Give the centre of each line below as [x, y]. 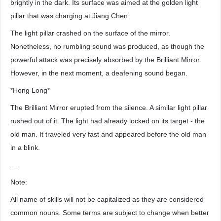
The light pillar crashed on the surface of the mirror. [90, 33]
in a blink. [25, 147]
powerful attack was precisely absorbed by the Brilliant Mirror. [106, 60]
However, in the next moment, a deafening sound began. [99, 73]
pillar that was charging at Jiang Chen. [70, 16]
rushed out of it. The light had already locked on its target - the [108, 121]
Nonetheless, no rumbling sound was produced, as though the [107, 46]
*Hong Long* [30, 90]
